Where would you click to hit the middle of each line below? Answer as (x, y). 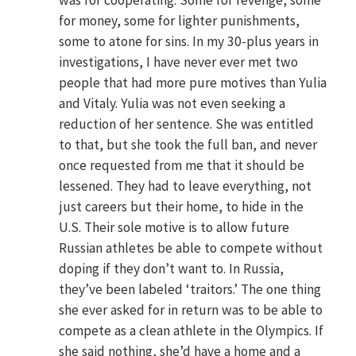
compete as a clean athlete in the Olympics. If (192, 331)
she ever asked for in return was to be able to (191, 310)
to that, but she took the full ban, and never (188, 145)
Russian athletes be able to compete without (191, 248)
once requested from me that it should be (182, 166)
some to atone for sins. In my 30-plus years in (189, 42)
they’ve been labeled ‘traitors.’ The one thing (190, 290)
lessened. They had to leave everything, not (186, 186)
